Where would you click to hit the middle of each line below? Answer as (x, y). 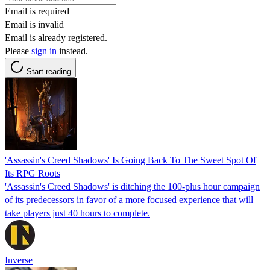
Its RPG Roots (33, 173)
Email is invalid (34, 24)
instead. (72, 51)
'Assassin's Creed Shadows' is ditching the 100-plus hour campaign (132, 186)
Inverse (19, 260)
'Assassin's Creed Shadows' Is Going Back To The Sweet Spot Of (130, 160)
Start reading (49, 71)
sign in (44, 51)
